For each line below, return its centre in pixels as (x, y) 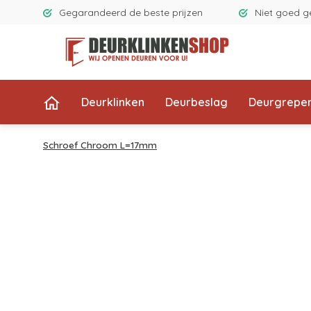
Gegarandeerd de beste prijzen (131, 12)
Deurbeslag (196, 102)
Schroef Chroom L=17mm (100, 145)
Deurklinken (113, 102)
